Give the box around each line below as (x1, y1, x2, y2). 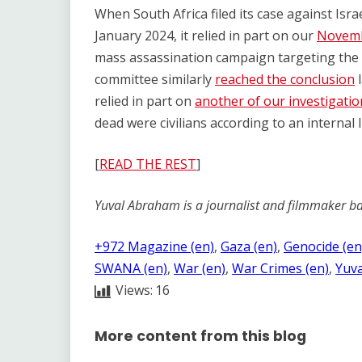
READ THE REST (99, 155, 196, 173)
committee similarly (95, 70, 215, 88)
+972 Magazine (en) (95, 238, 214, 255)
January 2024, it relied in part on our (95, 27, 317, 44)
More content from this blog (95, 326, 306, 347)
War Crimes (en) (232, 259, 329, 277)
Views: (116, 281, 153, 299)
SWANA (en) (95, 259, 167, 277)
